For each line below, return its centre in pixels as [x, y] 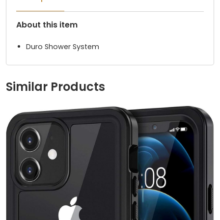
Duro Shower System [63, 46]
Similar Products [55, 86]
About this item [47, 25]
